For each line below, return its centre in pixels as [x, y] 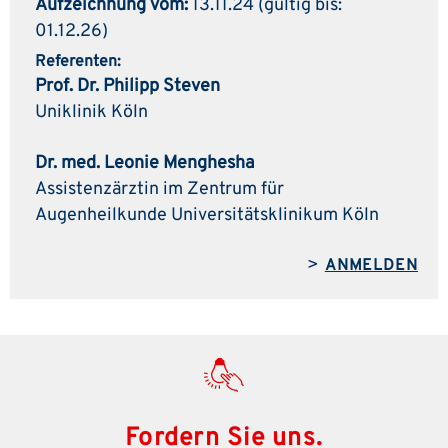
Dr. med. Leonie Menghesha [144, 163]
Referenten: [78, 61]
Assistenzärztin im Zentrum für [159, 189]
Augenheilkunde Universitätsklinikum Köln [207, 215]
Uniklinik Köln [91, 112]
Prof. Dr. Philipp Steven [127, 86]
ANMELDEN [371, 265]
